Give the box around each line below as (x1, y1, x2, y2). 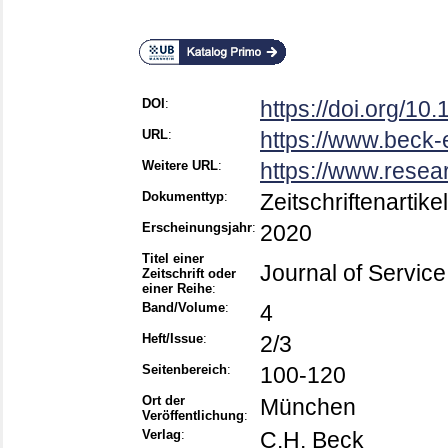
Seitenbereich (142, 362, 227, 378)
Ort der (142, 393, 185, 409)
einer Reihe (142, 281, 212, 297)
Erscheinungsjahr (142, 220, 252, 236)
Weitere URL (142, 158, 218, 174)
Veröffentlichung (142, 408, 244, 424)
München (260, 394, 356, 421)
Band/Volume (142, 300, 225, 316)
